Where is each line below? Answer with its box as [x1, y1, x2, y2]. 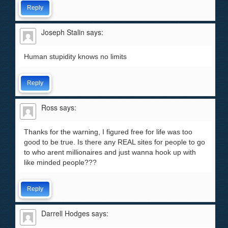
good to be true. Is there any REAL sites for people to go [24, 138, 205, 146]
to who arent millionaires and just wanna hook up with [24, 148, 196, 156]
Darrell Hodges [41, 208, 90, 218]
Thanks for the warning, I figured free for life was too [24, 128, 192, 136]
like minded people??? [24, 158, 97, 166]
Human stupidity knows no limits [24, 52, 127, 61]
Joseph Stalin [41, 27, 84, 37]
